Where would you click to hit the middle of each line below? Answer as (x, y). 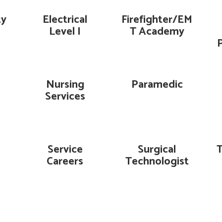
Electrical (65, 20)
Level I (65, 32)
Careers (65, 162)
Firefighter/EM (157, 20)
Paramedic (157, 85)
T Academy (157, 32)
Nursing (65, 85)
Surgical (157, 150)
